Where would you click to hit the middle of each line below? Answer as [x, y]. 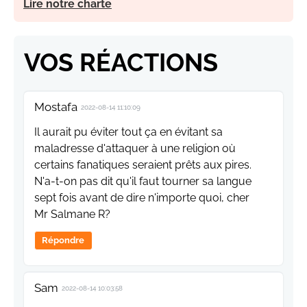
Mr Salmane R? [72, 214]
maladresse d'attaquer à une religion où [135, 148]
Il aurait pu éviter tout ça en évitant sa [128, 132]
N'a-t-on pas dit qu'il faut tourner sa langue [143, 181]
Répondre [63, 240]
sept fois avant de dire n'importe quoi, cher [142, 197]
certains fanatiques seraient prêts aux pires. [143, 164]
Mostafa [56, 107]
